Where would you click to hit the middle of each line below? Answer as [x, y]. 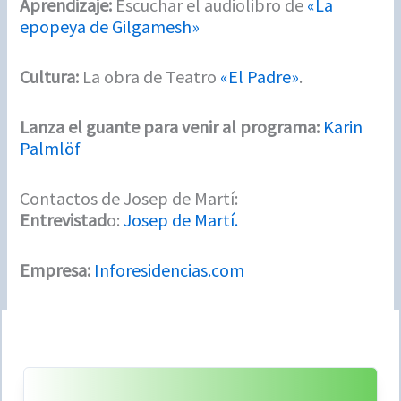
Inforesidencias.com [170, 269]
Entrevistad [64, 219]
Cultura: [50, 76]
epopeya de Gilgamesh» [110, 26]
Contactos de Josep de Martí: [129, 198]
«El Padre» [260, 76]
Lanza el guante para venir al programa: [170, 126]
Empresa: [57, 269]
